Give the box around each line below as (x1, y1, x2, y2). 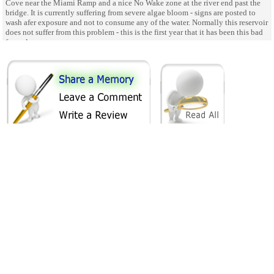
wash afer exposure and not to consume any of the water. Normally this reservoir (6, 17, 268, 27)
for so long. (6, 37, 43, 46)
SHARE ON (2, 161, 60, 174)
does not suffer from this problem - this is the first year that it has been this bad (6, 27, 263, 37)
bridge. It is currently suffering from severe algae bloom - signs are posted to (6, 7, 256, 17)
